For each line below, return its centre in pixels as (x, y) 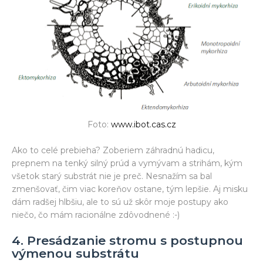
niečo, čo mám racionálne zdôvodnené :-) (96, 215)
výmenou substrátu (75, 253)
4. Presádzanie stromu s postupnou (127, 240)
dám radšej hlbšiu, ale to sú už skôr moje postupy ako (120, 202)
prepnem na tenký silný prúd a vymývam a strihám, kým (127, 163)
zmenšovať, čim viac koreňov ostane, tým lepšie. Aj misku (130, 189)
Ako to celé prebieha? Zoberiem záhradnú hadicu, (113, 150)
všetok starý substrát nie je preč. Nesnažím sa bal (112, 176)
